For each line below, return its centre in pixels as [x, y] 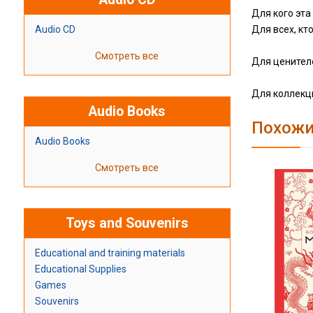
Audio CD [55, 30]
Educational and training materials [110, 253]
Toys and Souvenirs [127, 224]
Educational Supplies [80, 269]
